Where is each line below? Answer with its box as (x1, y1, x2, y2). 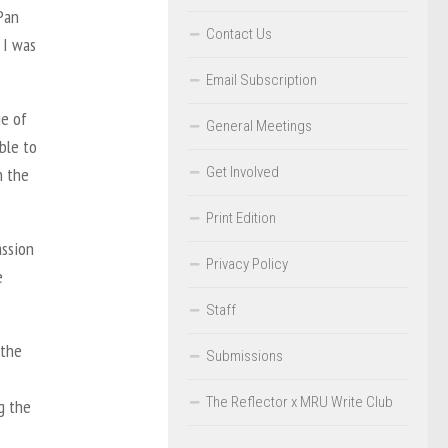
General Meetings (206, 116, 312, 135)
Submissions (206, 346, 283, 365)
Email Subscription (206, 70, 317, 89)
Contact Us (206, 24, 272, 43)
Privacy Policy (206, 254, 288, 273)
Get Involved (206, 162, 279, 181)
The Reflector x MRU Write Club (206, 392, 393, 411)
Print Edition (206, 208, 276, 227)
